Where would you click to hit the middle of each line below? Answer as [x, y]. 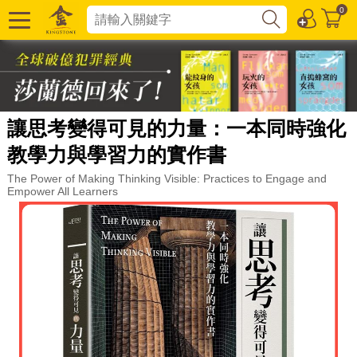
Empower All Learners [62, 191]
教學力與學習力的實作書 [116, 154]
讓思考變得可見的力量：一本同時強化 [176, 128]
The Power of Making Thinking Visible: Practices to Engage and [167, 178]
